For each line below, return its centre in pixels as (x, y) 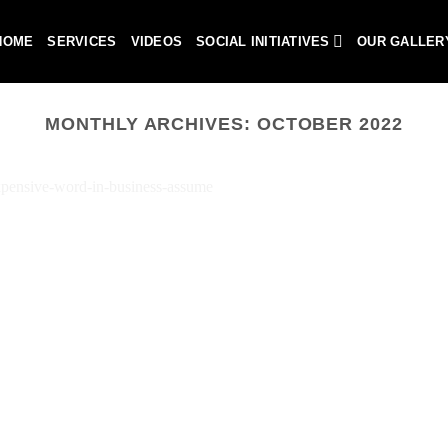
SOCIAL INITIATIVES (263, 41)
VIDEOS (156, 41)
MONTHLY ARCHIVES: (151, 123)
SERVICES (82, 41)
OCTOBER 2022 (329, 123)
